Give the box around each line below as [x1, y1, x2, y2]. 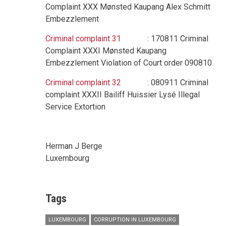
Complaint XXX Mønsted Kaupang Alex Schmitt [45, 2, 210, 12]
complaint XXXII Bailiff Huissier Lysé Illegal [45, 90, 200, 99]
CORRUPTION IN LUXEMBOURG [94, 216, 176, 223]
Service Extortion [45, 102, 105, 111]
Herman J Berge [45, 141, 102, 151]
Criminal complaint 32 [45, 78, 121, 87]
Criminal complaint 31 [45, 34, 121, 43]
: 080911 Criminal [121, 78, 208, 87]
